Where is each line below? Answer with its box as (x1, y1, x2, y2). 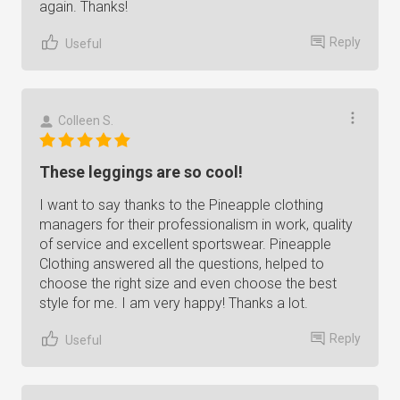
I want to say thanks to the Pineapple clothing (39, 196, 323, 213)
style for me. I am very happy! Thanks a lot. (39, 295, 308, 312)
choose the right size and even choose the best (39, 275, 337, 292)
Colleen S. (58, 113, 113, 128)
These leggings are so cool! (39, 162, 243, 181)
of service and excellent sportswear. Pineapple (39, 236, 331, 253)
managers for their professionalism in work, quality (39, 216, 353, 233)
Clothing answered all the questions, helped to (39, 255, 324, 272)
